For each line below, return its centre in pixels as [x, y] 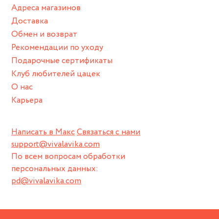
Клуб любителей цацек [56, 74]
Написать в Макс [43, 132]
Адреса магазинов [46, 8]
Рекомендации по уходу [57, 48]
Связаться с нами [109, 132]
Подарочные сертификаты [62, 61]
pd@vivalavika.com [46, 181]
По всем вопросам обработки [68, 157]
